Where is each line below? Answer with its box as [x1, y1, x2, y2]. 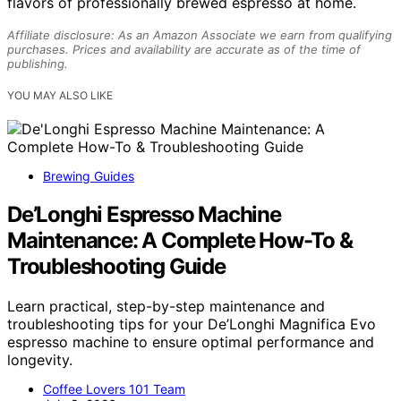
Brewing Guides [43, 167, 134, 183]
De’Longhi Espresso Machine [7, 200, 281, 227]
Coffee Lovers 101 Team [43, 380, 185, 397]
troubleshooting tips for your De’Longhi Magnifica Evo [7, 314, 376, 333]
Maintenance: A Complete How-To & [7, 226, 353, 253]
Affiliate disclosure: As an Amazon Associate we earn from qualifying [7, 27, 392, 42]
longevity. [7, 350, 73, 369]
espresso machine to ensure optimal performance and [7, 332, 374, 351]
